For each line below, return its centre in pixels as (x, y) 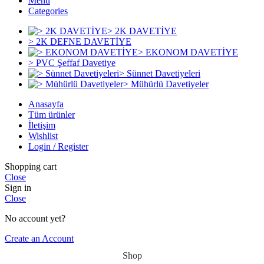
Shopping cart (31, 167)
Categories (48, 11)
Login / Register (58, 147)
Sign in (18, 188)
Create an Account (39, 239)
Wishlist (43, 136)
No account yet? (35, 219)
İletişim (42, 126)
